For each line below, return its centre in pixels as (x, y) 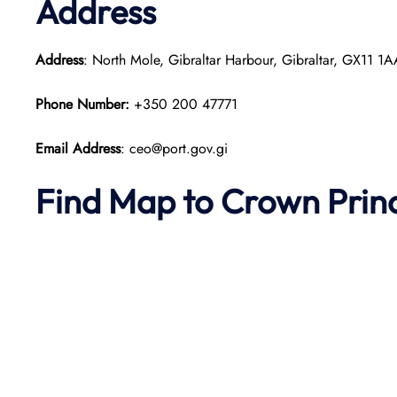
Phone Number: (85, 104)
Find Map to (128, 201)
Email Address (78, 148)
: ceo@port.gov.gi (174, 148)
